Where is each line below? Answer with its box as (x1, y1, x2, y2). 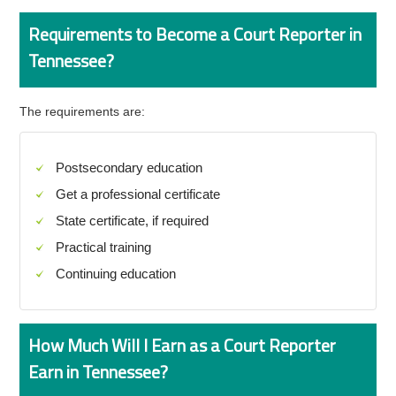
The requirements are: (19, 104, 146, 118)
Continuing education (56, 266, 177, 281)
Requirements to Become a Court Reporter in (28, 20, 362, 48)
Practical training (56, 240, 152, 255)
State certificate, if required (56, 213, 209, 228)
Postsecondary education (56, 160, 203, 175)
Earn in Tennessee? (28, 358, 169, 385)
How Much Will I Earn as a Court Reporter (28, 331, 337, 359)
